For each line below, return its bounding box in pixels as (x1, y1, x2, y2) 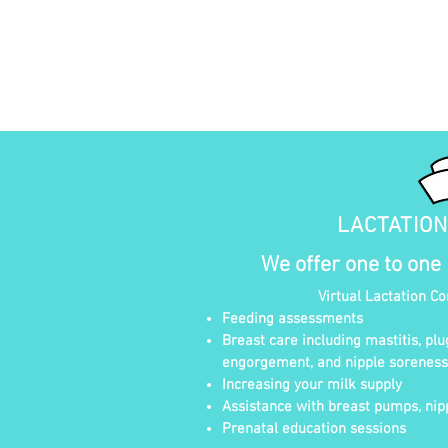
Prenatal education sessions (222, 420, 406, 438)
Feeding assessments (222, 310, 363, 328)
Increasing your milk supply (222, 376, 402, 394)
